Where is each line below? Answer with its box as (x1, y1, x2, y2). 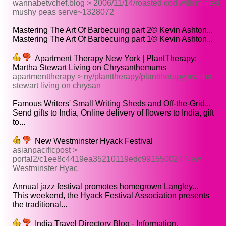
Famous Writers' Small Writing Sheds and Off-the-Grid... (13, 99, 211, 108)
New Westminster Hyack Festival (31, 137, 153, 146)
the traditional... (13, 200, 67, 209)
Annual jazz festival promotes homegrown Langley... (13, 182, 198, 191)
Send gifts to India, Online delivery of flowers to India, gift (13, 108, 214, 118)
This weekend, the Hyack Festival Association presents (13, 191, 209, 200)
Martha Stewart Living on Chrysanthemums (13, 63, 166, 72)
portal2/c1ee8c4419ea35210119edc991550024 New (13, 155, 201, 164)
